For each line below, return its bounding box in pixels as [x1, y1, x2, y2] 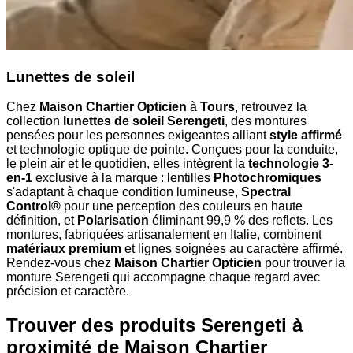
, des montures [225, 114, 307, 128]
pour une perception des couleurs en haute [61, 199, 303, 214]
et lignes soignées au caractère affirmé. [121, 242, 343, 256]
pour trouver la [262, 256, 345, 270]
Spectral [241, 185, 291, 199]
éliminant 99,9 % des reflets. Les [149, 214, 333, 228]
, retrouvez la [235, 100, 307, 114]
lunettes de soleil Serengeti [63, 114, 225, 128]
